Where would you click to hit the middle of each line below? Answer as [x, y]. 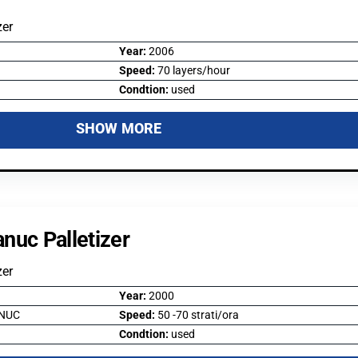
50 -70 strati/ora [198, 315]
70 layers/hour [193, 70]
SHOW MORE [119, 128]
